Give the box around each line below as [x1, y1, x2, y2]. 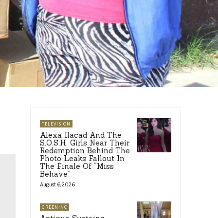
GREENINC [42, 204, 67, 211]
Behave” [40, 169, 70, 179]
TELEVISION [42, 121, 71, 127]
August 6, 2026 [40, 182, 75, 188]
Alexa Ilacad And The [40, 130, 122, 140]
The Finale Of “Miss [40, 162, 114, 171]
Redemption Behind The [40, 146, 130, 156]
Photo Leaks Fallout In [40, 154, 125, 163]
